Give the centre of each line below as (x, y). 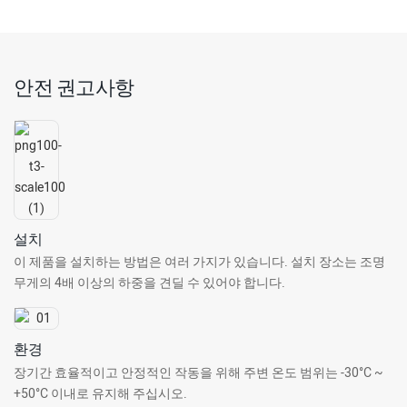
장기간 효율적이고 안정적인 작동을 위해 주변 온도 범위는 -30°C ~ (199, 372)
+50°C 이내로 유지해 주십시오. (100, 393)
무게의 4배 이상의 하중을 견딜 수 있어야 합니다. (149, 283)
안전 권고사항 (74, 87)
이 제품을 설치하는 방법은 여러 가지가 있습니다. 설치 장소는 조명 (199, 262)
